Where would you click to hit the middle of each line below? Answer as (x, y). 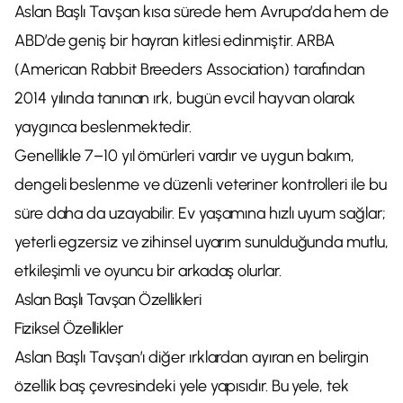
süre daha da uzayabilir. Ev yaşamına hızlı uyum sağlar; (200, 213)
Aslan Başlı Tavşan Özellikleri (108, 300)
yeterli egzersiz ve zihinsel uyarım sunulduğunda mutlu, (201, 242)
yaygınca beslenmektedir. (103, 127)
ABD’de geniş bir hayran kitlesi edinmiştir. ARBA (175, 40)
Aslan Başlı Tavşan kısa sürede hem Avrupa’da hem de (201, 12)
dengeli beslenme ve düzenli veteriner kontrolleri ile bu (201, 184)
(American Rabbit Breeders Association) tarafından (190, 69)
